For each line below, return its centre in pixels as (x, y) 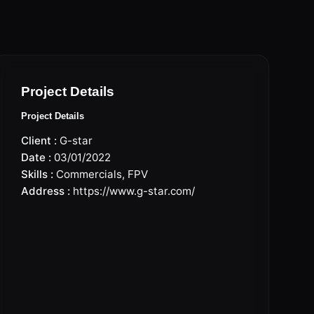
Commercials (89, 174)
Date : (36, 157)
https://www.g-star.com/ (134, 191)
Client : (39, 141)
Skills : (37, 174)
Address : (46, 191)
